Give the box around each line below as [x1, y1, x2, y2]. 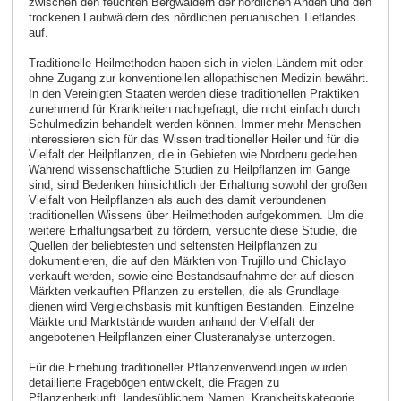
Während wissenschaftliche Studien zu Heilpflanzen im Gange [28, 163, 350, 177]
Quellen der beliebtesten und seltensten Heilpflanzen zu [28, 239, 317, 253]
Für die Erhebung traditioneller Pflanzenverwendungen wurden [28, 361, 347, 375]
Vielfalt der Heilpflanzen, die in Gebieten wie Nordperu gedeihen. [28, 148, 361, 162]
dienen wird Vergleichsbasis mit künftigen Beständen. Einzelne [28, 300, 354, 314]
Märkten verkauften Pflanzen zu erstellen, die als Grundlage [28, 285, 339, 299]
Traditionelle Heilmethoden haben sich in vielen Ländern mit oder [28, 56, 363, 71]
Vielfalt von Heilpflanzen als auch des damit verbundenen [28, 193, 326, 208]
